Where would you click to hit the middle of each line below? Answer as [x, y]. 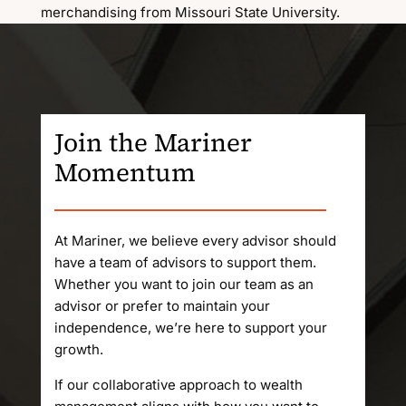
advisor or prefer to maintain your [162, 306]
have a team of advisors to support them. [185, 262]
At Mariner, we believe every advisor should [195, 241]
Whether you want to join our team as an [184, 284]
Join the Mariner [153, 142]
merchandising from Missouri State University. [190, 12]
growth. [78, 349]
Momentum [125, 172]
